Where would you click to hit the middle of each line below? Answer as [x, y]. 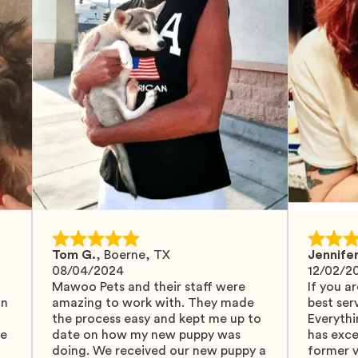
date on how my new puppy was [146, 335]
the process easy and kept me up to [157, 319]
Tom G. [74, 255]
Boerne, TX [137, 255]
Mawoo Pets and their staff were [149, 287]
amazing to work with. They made [153, 303]
